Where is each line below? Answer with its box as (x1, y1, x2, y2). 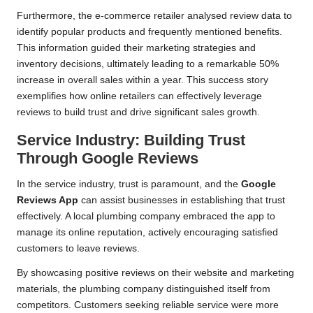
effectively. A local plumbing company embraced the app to (17, 211, 275, 222)
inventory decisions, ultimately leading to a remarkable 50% (17, 59, 279, 70)
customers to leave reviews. (17, 243, 140, 254)
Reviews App (17, 195, 78, 206)
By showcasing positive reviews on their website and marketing (17, 268, 294, 279)
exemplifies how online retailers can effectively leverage (17, 91, 262, 102)
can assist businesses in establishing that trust (78, 195, 285, 206)
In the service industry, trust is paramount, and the (17, 179, 241, 190)
